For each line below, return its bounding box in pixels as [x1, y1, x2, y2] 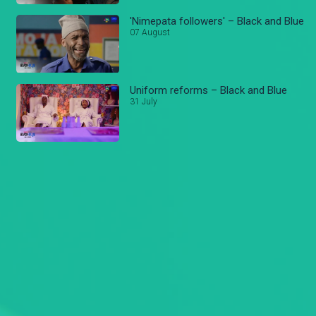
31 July [130, 96, 158, 107]
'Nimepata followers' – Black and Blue [130, 14, 305, 28]
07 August [130, 27, 171, 37]
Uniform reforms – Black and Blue [130, 83, 288, 97]
